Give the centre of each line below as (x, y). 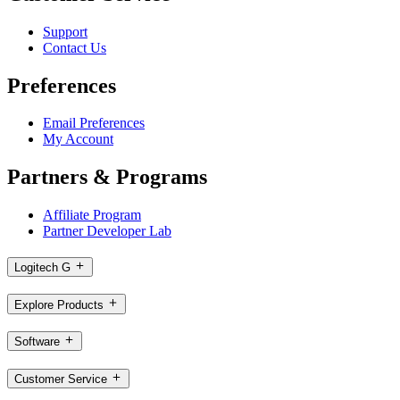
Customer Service (61, 379)
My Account (78, 139)
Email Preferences (94, 123)
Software (37, 342)
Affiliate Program (92, 215)
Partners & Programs (107, 177)
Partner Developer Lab (107, 231)
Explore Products (59, 304)
